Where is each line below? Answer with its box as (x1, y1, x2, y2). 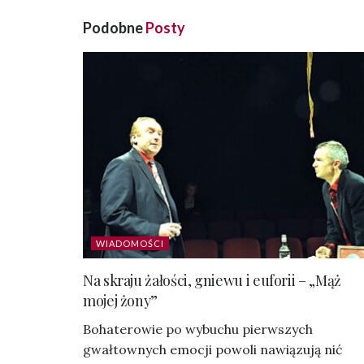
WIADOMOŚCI (96, 237, 164, 249)
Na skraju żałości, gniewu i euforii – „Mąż (83, 270, 341, 290)
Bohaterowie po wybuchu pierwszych (83, 320, 313, 337)
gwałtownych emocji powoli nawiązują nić (83, 340, 343, 357)
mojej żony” (83, 290, 158, 310)
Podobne (83, 19, 145, 37)
